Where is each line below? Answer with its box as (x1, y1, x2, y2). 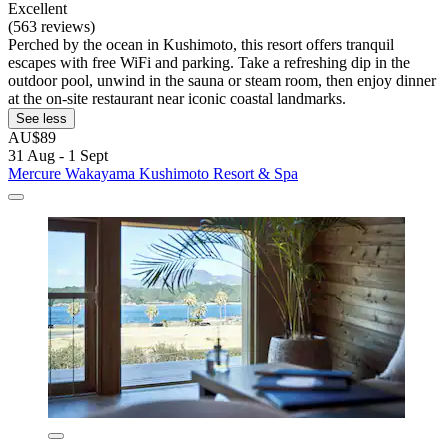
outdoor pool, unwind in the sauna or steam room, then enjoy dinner (8, 72, 436, 90)
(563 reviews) (8, 18, 95, 36)
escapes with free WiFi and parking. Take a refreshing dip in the (8, 54, 410, 72)
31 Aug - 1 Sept (8, 147, 108, 165)
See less (16, 111, 67, 127)
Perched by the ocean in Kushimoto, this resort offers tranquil (8, 36, 394, 54)
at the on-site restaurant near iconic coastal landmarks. (8, 90, 346, 108)
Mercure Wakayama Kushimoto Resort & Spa (8, 165, 298, 183)
